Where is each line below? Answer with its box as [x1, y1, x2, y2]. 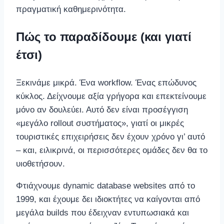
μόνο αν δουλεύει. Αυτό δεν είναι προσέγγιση [16, 104, 188, 114]
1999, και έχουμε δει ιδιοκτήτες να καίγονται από [16, 194, 200, 204]
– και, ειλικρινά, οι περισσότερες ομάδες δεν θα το [16, 145, 207, 155]
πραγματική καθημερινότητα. [16, 4, 126, 14]
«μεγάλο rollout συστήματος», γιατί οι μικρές [16, 118, 184, 128]
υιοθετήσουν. [16, 158, 65, 168]
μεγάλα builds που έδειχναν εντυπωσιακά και [16, 207, 189, 217]
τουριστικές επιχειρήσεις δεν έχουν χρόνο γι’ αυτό [16, 131, 205, 141]
